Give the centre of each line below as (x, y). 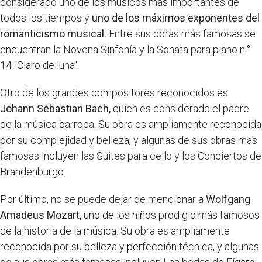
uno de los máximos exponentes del (176, 18)
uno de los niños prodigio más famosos (170, 215)
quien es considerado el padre (180, 109)
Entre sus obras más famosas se (181, 34)
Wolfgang (228, 199)
